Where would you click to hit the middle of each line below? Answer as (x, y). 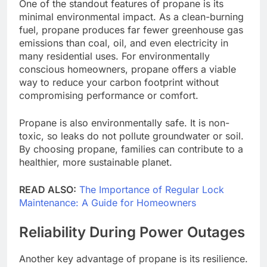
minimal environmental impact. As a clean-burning (131, 16)
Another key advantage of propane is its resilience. (133, 259)
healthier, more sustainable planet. (96, 162)
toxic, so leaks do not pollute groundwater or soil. (131, 136)
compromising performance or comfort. (109, 95)
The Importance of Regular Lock (152, 189)
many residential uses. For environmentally (114, 56)
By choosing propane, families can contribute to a (131, 149)
